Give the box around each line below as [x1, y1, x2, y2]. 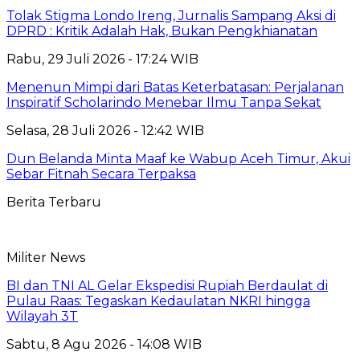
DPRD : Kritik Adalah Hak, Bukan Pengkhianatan [6, 23, 317, 39]
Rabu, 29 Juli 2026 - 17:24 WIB [6, 51, 198, 67]
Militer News [6, 250, 85, 266]
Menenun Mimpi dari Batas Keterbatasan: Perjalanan [6, 80, 344, 96]
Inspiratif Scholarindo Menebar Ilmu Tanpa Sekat [6, 95, 321, 111]
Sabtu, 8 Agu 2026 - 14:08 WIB [6, 337, 202, 353]
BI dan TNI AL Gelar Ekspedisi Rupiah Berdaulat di [6, 278, 328, 294]
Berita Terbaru [6, 194, 101, 211]
